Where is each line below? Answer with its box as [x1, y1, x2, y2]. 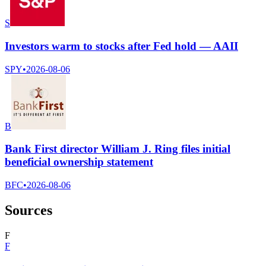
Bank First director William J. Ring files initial [5, 142, 230, 156]
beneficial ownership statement [5, 156, 153, 169]
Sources [5, 202, 52, 218]
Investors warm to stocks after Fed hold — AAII [5, 39, 238, 52]
